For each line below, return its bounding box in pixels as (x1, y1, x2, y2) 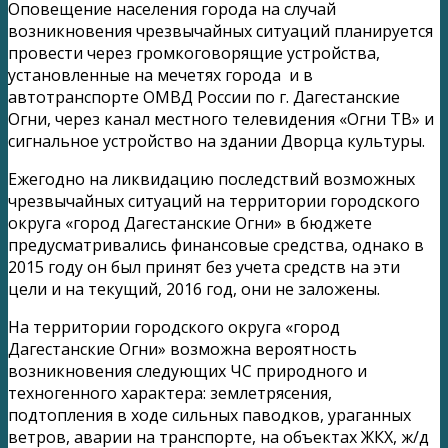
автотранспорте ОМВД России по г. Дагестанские (8, 85, 400, 108)
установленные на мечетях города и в (8, 63, 313, 86)
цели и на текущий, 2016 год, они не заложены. (8, 277, 380, 300)
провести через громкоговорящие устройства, (8, 41, 380, 64)
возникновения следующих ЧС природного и (8, 359, 367, 382)
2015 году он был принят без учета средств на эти (8, 255, 400, 278)
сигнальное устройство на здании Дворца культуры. (8, 129, 425, 152)
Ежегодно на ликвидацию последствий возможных (8, 167, 415, 190)
